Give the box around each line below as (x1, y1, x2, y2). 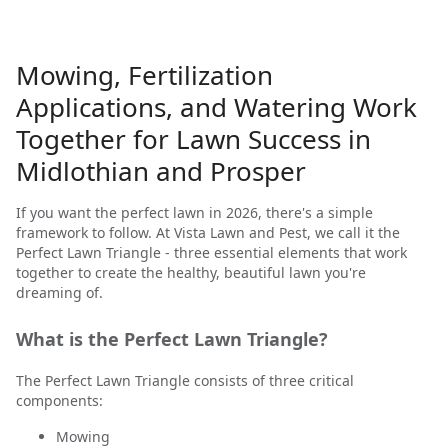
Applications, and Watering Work (16, 89, 417, 125)
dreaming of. (16, 283, 103, 302)
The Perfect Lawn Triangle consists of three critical (16, 371, 354, 390)
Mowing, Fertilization (16, 57, 273, 93)
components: (16, 391, 103, 410)
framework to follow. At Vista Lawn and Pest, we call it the (16, 223, 400, 242)
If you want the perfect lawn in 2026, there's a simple (16, 203, 373, 222)
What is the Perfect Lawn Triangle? (16, 327, 328, 351)
